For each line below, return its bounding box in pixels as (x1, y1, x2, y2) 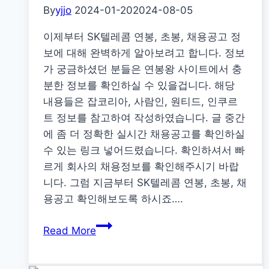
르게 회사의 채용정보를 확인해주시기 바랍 (43, 160, 239, 173)
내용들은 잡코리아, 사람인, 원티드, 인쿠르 (43, 95, 238, 108)
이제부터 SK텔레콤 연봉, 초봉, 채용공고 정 (43, 31, 241, 43)
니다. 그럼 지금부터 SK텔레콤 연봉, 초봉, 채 (43, 177, 247, 189)
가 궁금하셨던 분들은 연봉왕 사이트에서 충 (43, 63, 242, 76)
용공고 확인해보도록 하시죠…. (43, 193, 183, 205)
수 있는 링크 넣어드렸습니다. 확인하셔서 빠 (43, 144, 245, 157)
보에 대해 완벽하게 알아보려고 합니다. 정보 (43, 47, 245, 59)
